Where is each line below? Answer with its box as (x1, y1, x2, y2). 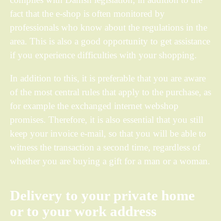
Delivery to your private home (10, 187, 195, 203)
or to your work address (10, 203, 156, 219)
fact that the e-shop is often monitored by (10, 8, 165, 19)
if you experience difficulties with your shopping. (10, 49, 197, 60)
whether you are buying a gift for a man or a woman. (10, 155, 210, 166)
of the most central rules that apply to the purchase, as (10, 86, 211, 97)
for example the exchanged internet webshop (10, 100, 179, 111)
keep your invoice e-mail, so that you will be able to (10, 128, 206, 139)
